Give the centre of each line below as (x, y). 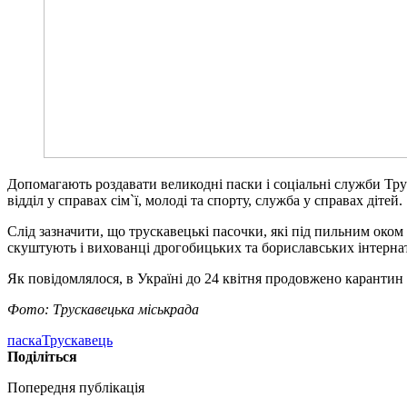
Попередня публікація (76, 387)
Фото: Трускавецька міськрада (103, 309)
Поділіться (42, 356)
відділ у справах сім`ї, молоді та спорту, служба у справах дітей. (205, 200)
